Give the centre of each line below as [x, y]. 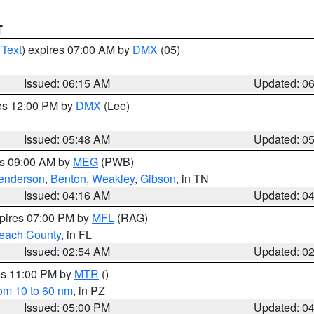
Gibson [158, 178]
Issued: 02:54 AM [67, 251]
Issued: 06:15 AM [67, 83]
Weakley [113, 178]
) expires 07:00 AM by [77, 49]
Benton [68, 178]
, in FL [76, 234]
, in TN [192, 178]
